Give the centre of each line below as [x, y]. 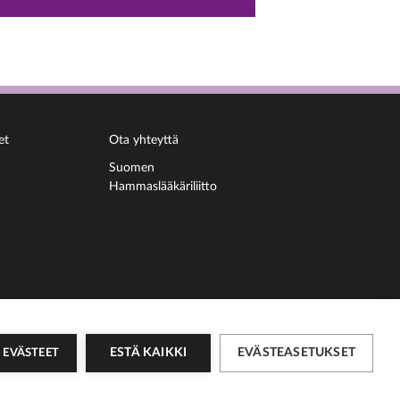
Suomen [132, 168]
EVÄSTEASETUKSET [296, 352]
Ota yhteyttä [144, 140]
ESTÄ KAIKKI [148, 352]
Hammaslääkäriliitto [163, 187]
